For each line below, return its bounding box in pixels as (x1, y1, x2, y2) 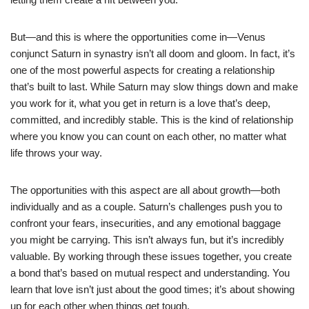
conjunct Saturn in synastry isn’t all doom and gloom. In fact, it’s (10, 47, 295, 59)
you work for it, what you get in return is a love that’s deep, (10, 97, 270, 109)
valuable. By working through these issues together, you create (10, 250, 292, 262)
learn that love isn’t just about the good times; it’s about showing (10, 283, 295, 295)
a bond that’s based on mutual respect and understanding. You (10, 266, 290, 279)
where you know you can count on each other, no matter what (10, 130, 286, 142)
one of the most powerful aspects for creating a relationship (10, 63, 275, 76)
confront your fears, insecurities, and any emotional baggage (10, 217, 281, 229)
